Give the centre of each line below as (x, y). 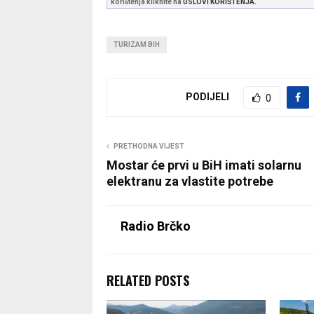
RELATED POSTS (148, 280)
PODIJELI (207, 96)
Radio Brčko (156, 226)
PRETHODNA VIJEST (149, 146)
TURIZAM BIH (137, 44)
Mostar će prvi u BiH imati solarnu (204, 165)
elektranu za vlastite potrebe (190, 181)
